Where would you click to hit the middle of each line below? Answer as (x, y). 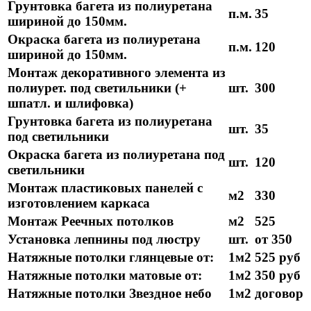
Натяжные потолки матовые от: (105, 275)
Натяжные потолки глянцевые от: (111, 257)
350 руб (278, 275)
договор (279, 293)
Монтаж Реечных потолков (91, 221)
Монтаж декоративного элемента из (117, 72)
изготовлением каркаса (81, 203)
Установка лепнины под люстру (104, 239)
